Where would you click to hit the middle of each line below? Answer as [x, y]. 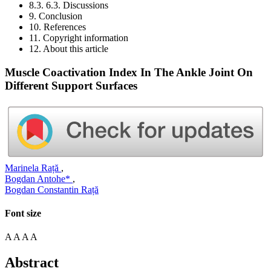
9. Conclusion [56, 16]
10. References [57, 27]
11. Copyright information [79, 38]
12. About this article [69, 49]
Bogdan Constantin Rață [52, 189]
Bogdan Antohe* [39, 178]
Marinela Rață [33, 168]
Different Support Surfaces [71, 85]
